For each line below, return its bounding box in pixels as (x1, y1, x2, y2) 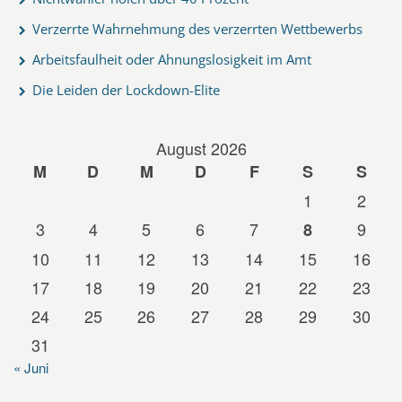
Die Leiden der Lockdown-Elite (32, 80, 220, 99)
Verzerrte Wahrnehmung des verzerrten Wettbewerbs (32, 19, 363, 38)
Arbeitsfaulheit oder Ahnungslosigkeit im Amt (32, 49, 311, 68)
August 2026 (155, 135, 247, 160)
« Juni (13, 357, 48, 377)
